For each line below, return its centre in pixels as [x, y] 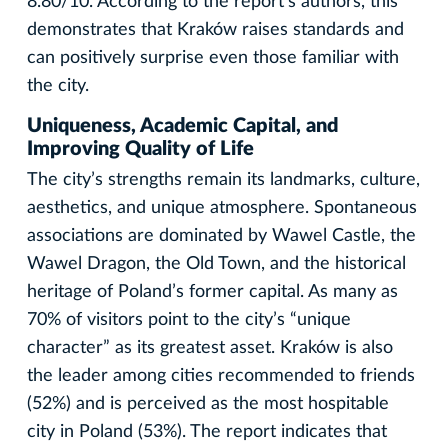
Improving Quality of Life [140, 148]
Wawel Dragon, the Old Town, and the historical [216, 263]
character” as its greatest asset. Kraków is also [210, 347]
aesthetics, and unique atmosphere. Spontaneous [222, 207]
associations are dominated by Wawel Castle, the [221, 235]
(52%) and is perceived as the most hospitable [208, 403]
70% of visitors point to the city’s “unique [189, 319]
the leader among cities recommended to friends [221, 375]
